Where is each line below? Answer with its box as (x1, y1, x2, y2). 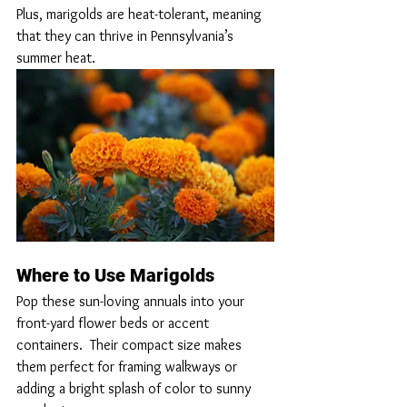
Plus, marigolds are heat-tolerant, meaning (16, 5, 265, 24)
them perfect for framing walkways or (16, 357, 241, 375)
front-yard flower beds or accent (16, 313, 213, 332)
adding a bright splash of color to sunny (16, 379, 254, 397)
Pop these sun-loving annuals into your (16, 292, 248, 310)
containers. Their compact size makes (16, 335, 245, 353)
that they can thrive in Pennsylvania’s (16, 27, 237, 45)
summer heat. (16, 49, 95, 67)
